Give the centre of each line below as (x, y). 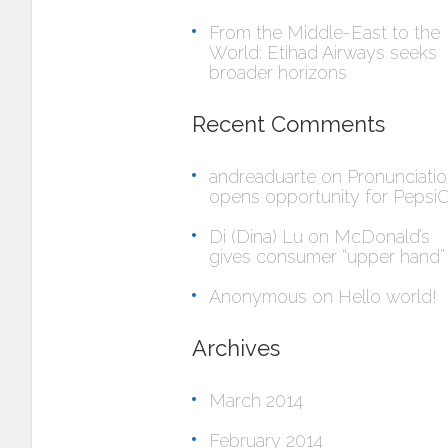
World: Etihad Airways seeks (323, 52)
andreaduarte (262, 176)
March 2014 (256, 400)
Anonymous (258, 296)
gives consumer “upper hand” (327, 256)
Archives (236, 348)
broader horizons (278, 72)
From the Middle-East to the (324, 32)
